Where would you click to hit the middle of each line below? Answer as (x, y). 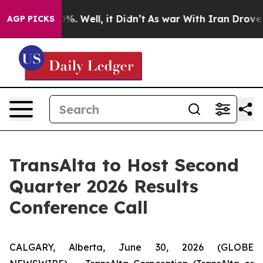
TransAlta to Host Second (124, 165)
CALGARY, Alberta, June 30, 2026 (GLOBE (131, 247)
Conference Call (79, 207)
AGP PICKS (31, 19)
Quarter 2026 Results (104, 186)
